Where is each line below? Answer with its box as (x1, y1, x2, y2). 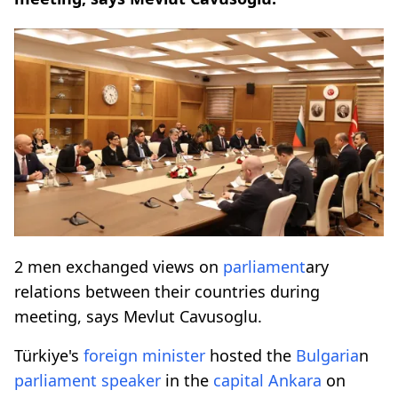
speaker (101, 369, 161, 391)
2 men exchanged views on (14, 255, 223, 277)
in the (161, 369, 213, 391)
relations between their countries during (14, 280, 320, 302)
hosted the (205, 344, 296, 366)
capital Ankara (213, 369, 322, 391)
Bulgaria (296, 344, 359, 366)
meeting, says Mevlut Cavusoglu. (14, 305, 262, 327)
